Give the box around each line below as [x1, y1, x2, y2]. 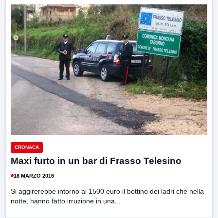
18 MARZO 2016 [14, 172, 54, 179]
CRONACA [15, 145, 39, 150]
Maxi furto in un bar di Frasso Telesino [11, 156, 182, 166]
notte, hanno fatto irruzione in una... [11, 197, 121, 205]
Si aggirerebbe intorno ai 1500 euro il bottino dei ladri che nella [11, 187, 204, 196]
